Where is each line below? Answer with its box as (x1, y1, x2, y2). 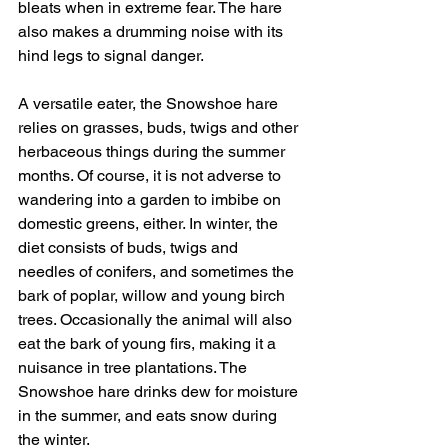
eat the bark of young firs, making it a (18, 333, 280, 353)
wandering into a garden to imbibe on (18, 189, 285, 209)
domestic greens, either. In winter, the (18, 213, 282, 233)
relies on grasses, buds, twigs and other (18, 117, 302, 137)
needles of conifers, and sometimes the (18, 261, 298, 281)
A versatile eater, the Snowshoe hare (18, 93, 282, 113)
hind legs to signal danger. (18, 45, 204, 65)
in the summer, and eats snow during (18, 405, 281, 425)
